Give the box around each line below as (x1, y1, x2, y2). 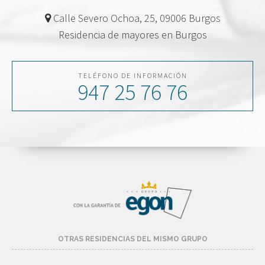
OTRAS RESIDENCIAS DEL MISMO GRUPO (57, 235, 208, 244)
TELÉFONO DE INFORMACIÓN (77, 71, 188, 80)
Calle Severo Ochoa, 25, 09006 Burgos (50, 11, 221, 25)
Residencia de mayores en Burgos (58, 28, 207, 42)
